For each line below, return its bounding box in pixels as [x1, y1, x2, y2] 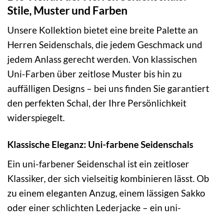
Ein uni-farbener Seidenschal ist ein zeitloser [7, 158, 189, 169]
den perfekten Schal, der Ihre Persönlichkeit [7, 97, 186, 109]
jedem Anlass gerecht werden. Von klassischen [7, 54, 197, 65]
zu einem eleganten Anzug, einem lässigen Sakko [7, 187, 205, 199]
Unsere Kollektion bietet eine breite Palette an [7, 24, 198, 36]
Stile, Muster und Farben [7, 3, 127, 17]
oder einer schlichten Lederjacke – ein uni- [7, 201, 181, 213]
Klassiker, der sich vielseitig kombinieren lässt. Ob [7, 172, 209, 184]
